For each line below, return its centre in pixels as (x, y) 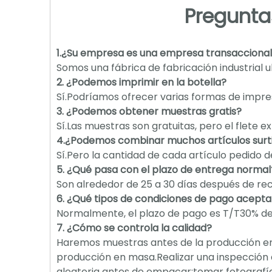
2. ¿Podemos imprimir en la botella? (141, 82)
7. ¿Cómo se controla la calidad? (134, 228)
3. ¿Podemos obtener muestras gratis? (149, 111)
